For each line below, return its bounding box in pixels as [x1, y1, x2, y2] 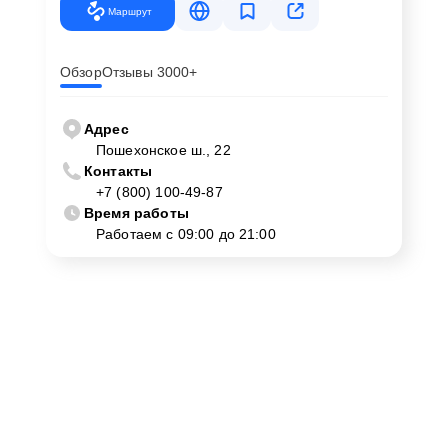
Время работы [84, 205, 189, 221]
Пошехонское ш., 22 [96, 142, 231, 158]
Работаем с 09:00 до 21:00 [96, 226, 276, 242]
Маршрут [107, 5, 152, 17]
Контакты [84, 163, 153, 179]
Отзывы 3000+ [101, 64, 198, 80]
